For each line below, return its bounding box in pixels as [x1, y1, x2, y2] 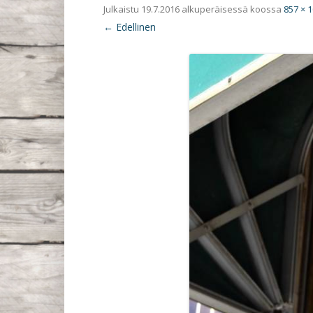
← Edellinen [103, 20, 156, 34]
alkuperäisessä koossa [180, 3, 284, 16]
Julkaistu [103, 3, 141, 16]
